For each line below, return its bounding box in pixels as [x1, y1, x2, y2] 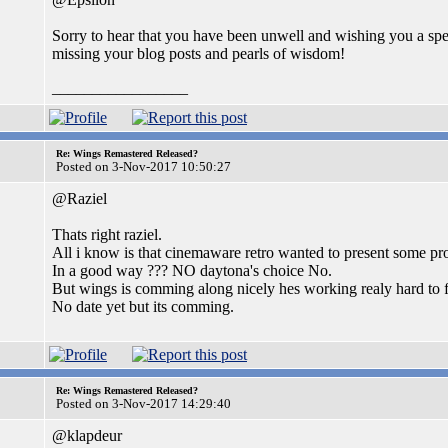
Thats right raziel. [52, 226, 162, 243]
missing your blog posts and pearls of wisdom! [52, 45, 345, 62]
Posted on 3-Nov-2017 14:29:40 [56, 396, 231, 411]
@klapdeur [52, 427, 122, 444]
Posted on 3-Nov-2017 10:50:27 [56, 159, 231, 174]
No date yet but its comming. [52, 298, 234, 315]
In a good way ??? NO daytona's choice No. [52, 262, 332, 279]
